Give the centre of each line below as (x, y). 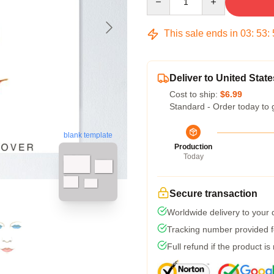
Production (193, 147)
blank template (88, 135)
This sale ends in (201, 33)
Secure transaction (213, 194)
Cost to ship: (195, 94)
